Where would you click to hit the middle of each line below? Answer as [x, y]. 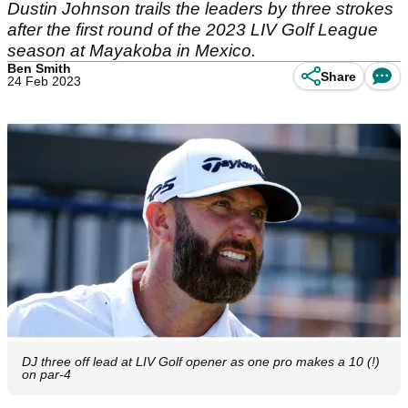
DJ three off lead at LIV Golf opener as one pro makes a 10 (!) [201, 362]
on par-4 [46, 375]
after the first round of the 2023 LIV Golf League [193, 30]
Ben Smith [39, 68]
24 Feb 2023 [44, 81]
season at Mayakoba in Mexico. [132, 51]
